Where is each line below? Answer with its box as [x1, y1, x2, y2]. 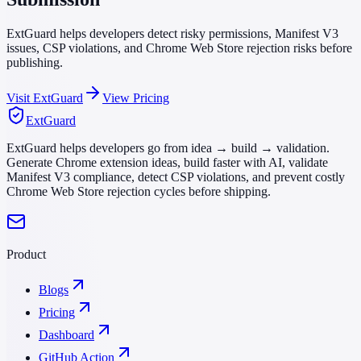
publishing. [6, 56, 63, 70]
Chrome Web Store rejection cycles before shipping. [6, 185, 271, 199]
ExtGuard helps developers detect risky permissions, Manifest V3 [6, 27, 338, 41]
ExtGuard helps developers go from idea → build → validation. [6, 141, 330, 156]
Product [6, 247, 46, 262]
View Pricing [102, 91, 169, 106]
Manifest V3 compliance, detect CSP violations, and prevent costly [6, 170, 345, 185]
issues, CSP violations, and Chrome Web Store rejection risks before [6, 41, 352, 56]
